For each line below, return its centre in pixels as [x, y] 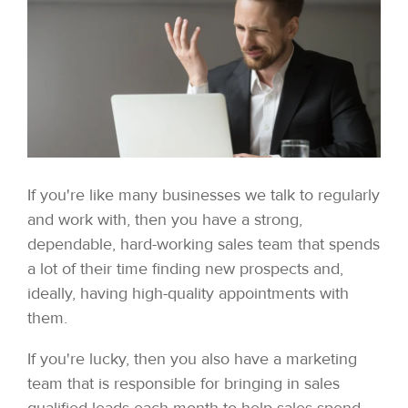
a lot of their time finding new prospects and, [185, 268]
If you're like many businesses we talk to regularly [204, 194]
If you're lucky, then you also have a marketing [192, 358]
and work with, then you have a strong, [165, 219]
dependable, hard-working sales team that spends [204, 244]
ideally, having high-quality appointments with [188, 293]
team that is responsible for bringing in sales [184, 383]
